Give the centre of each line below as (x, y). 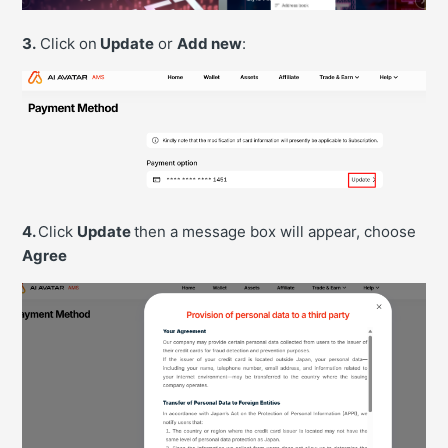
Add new (210, 43)
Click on (67, 43)
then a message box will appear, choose (275, 232)
